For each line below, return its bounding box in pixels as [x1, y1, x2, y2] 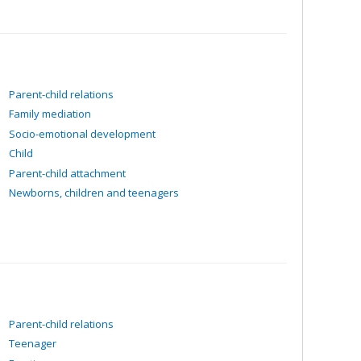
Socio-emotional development [9, 126, 156, 141]
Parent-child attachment [9, 165, 126, 180]
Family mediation [9, 106, 91, 121]
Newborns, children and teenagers [9, 185, 179, 200]
